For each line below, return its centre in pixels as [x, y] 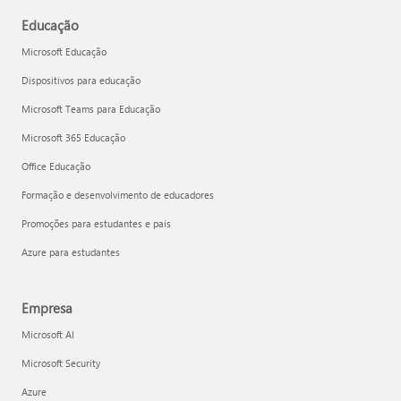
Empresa [47, 308]
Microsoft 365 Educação [73, 137]
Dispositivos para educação [81, 80]
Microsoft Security [61, 363]
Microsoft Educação [64, 51]
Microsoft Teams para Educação [91, 109]
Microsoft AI [48, 334]
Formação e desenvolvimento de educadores [118, 195]
